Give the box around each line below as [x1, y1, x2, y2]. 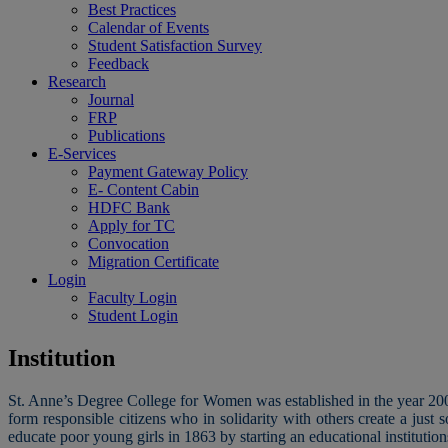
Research [48, 73, 106, 90]
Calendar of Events [88, 19, 209, 36]
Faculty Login [88, 289, 177, 306]
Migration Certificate [88, 253, 219, 270]
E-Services [48, 145, 116, 162]
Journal [88, 91, 134, 108]
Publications [88, 127, 165, 144]
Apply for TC [88, 217, 175, 234]
